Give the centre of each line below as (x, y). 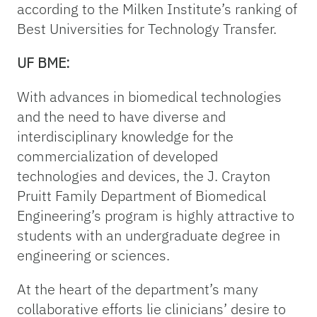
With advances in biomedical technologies (149, 97)
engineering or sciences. (93, 255)
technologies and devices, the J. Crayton (144, 176)
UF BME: (44, 63)
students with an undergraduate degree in (149, 236)
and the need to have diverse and (121, 117)
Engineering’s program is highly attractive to (156, 216)
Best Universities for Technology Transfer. (147, 29)
